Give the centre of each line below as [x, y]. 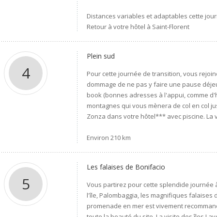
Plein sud [101, 56]
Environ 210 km [109, 138]
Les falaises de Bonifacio [126, 167]
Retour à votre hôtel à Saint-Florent [138, 27]
